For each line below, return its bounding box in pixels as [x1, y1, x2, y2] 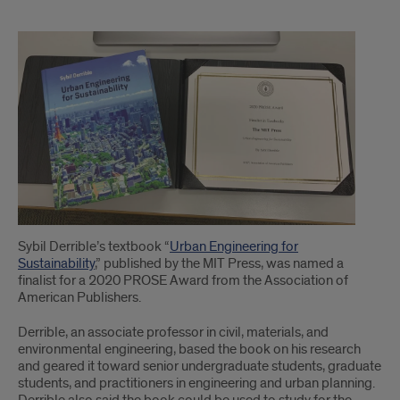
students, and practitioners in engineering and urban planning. [18, 374, 375, 393]
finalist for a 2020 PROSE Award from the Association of [18, 271, 348, 290]
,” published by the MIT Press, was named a [95, 254, 344, 273]
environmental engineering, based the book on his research [18, 340, 361, 359]
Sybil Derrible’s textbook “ [18, 237, 170, 256]
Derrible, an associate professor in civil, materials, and [18, 323, 329, 342]
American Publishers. [18, 288, 141, 307]
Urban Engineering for [170, 237, 298, 256]
